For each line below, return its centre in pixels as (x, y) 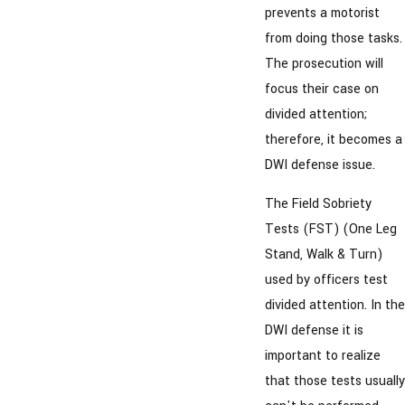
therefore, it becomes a (333, 139)
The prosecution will (324, 63)
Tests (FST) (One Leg (330, 230)
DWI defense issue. (320, 165)
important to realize (322, 356)
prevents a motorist (322, 13)
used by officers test (326, 280)
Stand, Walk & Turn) (323, 255)
